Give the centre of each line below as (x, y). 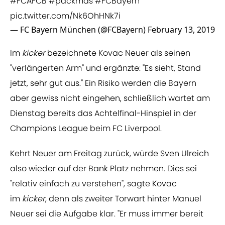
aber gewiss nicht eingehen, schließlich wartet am (110, 98)
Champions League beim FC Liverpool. (86, 129)
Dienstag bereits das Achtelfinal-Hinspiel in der (103, 114)
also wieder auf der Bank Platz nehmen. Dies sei (103, 169)
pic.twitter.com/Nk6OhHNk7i (65, 16)
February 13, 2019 (181, 30)
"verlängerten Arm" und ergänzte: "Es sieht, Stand (105, 68)
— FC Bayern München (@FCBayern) (79, 30)
